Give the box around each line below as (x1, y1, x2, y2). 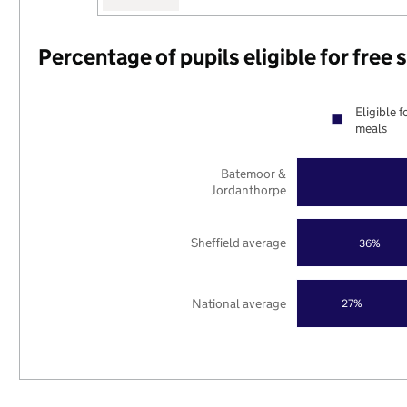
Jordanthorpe (211, 182, 287, 199)
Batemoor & (221, 165, 287, 183)
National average (192, 294, 287, 312)
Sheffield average (191, 233, 287, 251)
